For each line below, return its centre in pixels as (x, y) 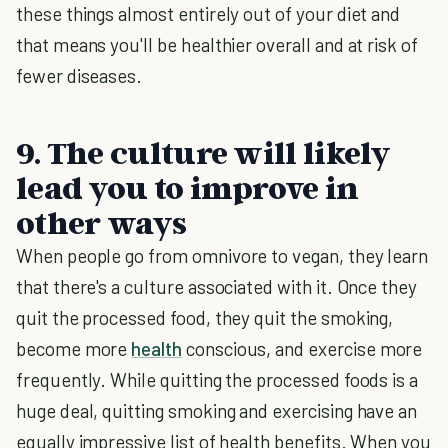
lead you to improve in (187, 187)
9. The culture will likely (203, 152)
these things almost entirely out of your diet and (208, 13)
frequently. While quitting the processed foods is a (217, 379)
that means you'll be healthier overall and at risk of (217, 44)
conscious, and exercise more (302, 348)
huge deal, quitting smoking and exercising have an (217, 410)
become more (74, 348)
